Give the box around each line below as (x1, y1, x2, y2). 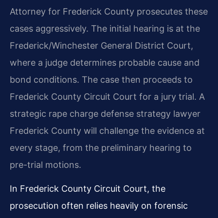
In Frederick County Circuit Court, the (10, 183, 165, 194)
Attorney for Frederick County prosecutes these (10, 6, 208, 17)
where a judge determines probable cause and (10, 57, 200, 68)
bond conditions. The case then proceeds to (10, 74, 193, 85)
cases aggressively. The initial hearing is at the (10, 23, 200, 34)
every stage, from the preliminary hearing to (10, 142, 192, 153)
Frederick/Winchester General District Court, (10, 40, 193, 51)
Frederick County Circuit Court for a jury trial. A (10, 91, 205, 102)
